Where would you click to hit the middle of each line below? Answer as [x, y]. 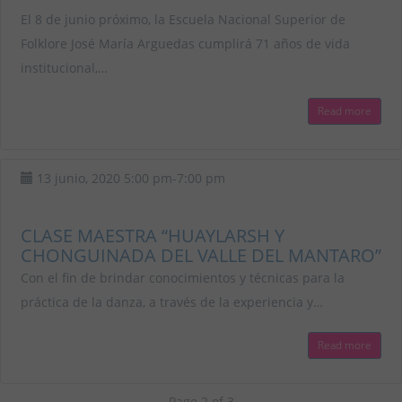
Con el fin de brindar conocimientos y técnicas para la [183, 277]
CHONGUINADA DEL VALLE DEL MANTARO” [201, 255]
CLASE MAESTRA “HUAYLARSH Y [153, 235]
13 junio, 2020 [79, 178]
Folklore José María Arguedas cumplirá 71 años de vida [185, 43]
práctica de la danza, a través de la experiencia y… [172, 301]
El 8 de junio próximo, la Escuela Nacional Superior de [183, 19]
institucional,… [64, 67]
